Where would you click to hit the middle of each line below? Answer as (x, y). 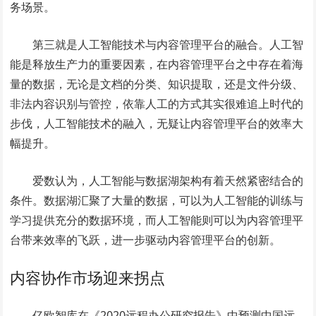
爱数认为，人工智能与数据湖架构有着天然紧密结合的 (168, 181)
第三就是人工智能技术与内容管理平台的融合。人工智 (168, 44)
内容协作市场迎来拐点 (88, 277)
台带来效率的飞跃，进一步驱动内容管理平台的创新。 (146, 240)
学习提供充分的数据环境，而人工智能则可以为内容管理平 (157, 220)
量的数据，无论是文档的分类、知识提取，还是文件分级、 (157, 84)
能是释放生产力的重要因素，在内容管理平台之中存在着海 (157, 64)
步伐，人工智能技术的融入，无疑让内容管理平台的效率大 (157, 123)
